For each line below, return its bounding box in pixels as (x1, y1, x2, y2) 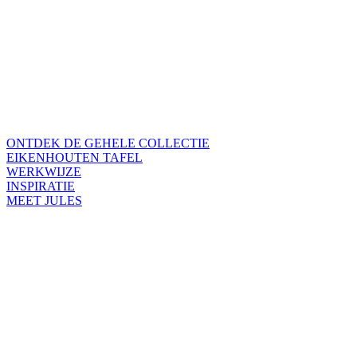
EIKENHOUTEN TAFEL (6, 151, 143, 165)
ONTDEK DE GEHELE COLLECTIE (6, 136, 210, 151)
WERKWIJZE (6, 165, 81, 179)
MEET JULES (6, 194, 82, 208)
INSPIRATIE (6, 179, 75, 194)
